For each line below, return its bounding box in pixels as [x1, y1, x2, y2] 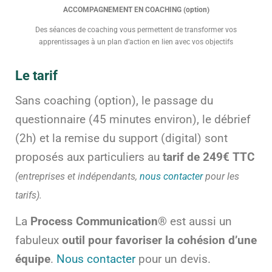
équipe [15, 253, 50, 267]
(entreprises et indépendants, [15, 171, 140, 183]
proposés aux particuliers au [15, 151, 163, 165]
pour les [203, 171, 239, 183]
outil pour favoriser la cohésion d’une [62, 234, 257, 248]
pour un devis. [135, 253, 211, 267]
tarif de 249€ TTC [163, 151, 254, 165]
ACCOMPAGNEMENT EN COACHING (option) [63, 5, 209, 14]
